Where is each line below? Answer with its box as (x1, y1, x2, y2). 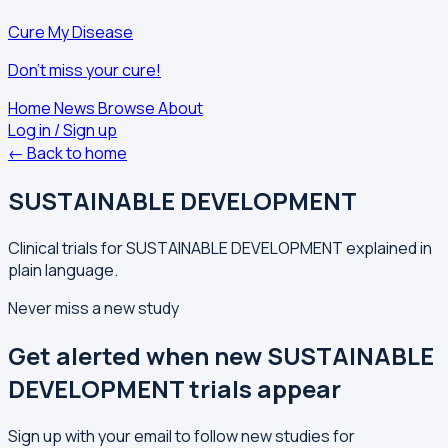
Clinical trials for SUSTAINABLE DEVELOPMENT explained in (8, 236, 432, 259)
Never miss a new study (8, 296, 179, 319)
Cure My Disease (8, 21, 133, 43)
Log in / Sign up (8, 119, 117, 141)
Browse (98, 97, 158, 119)
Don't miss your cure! (8, 59, 161, 81)
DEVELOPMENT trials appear (8, 371, 341, 405)
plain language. (8, 258, 118, 281)
